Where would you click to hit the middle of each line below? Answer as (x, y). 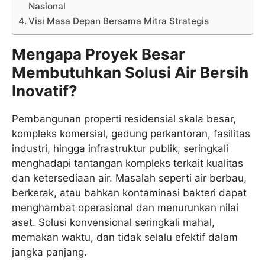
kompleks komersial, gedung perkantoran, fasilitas (131, 134)
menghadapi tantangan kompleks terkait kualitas (127, 164)
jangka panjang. (49, 252)
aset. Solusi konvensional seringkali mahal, (113, 223)
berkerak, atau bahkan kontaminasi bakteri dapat (129, 193)
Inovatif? (45, 91)
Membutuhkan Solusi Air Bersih (130, 73)
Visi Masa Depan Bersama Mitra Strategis (119, 21)
